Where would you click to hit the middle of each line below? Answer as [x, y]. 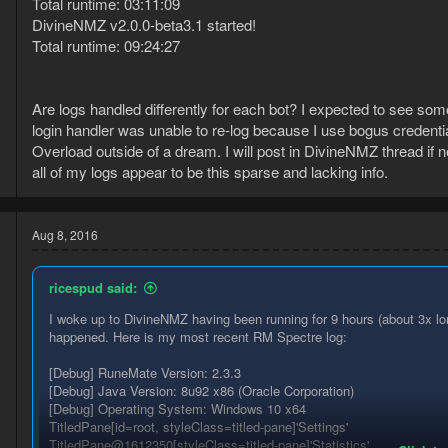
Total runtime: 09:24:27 [106, 46]
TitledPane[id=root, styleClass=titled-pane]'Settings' [198, 427]
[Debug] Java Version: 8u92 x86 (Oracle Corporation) [201, 391]
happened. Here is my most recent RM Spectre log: [198, 337]
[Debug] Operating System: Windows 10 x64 [177, 409]
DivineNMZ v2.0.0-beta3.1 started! [144, 25]
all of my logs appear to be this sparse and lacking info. [210, 172]
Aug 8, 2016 [65, 235]
